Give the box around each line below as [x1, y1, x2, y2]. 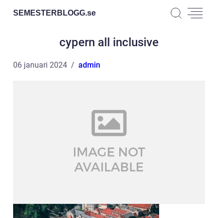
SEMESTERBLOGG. [13, 8, 87, 17]
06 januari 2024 [13, 60, 67, 70]
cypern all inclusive [59, 36, 159, 49]
